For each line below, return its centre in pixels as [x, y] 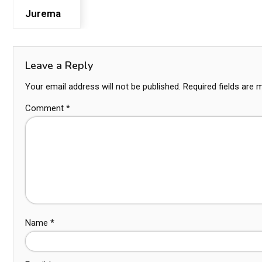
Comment [46, 108]
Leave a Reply [59, 65]
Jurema [43, 13]
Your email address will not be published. [103, 87]
